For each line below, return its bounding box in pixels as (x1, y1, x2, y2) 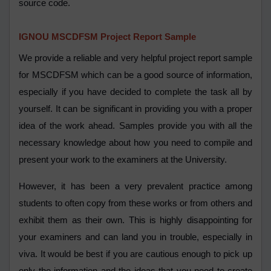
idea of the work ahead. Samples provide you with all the (19, 121, 252, 131)
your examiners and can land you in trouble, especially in (19, 232, 252, 243)
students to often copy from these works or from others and (19, 198, 252, 209)
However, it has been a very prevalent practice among (19, 181, 252, 192)
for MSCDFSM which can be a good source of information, (19, 70, 252, 80)
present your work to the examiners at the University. (19, 155, 229, 165)
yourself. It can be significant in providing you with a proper (19, 104, 252, 114)
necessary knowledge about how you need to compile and (19, 138, 252, 148)
